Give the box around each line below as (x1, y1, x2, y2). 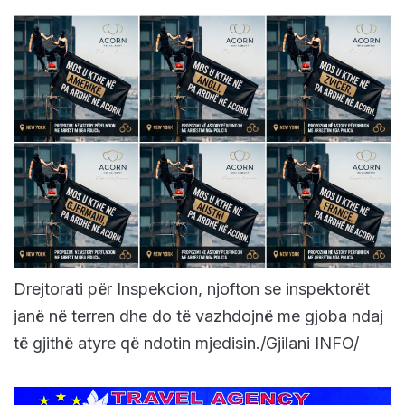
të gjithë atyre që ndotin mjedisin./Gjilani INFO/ (14, 334, 359, 353)
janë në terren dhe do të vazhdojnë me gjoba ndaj (14, 306, 383, 326)
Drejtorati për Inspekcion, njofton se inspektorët (14, 279, 370, 299)
